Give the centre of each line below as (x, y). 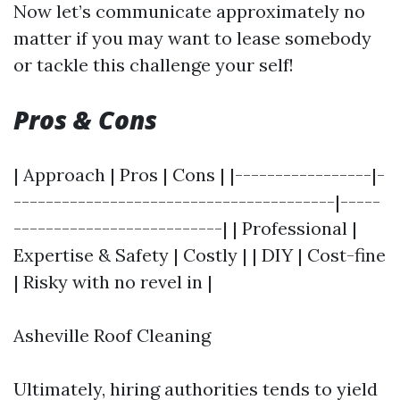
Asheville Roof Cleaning (112, 335)
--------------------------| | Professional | (185, 228)
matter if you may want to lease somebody (192, 38)
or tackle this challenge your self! (154, 65)
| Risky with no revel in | (113, 282)
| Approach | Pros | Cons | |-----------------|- (199, 175)
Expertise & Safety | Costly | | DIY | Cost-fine (200, 255)
